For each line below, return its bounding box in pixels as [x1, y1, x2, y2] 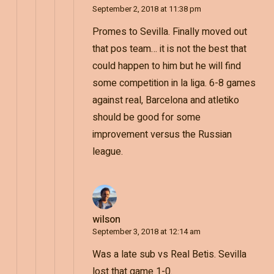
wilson [92, 212, 120, 228]
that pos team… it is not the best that [92, 42, 246, 57]
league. [92, 144, 123, 160]
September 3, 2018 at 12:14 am [92, 226, 201, 238]
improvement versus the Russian [92, 127, 232, 143]
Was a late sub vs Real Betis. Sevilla [92, 247, 246, 262]
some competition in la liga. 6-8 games [92, 76, 256, 91]
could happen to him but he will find [92, 59, 241, 74]
